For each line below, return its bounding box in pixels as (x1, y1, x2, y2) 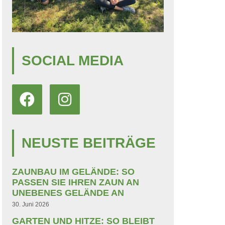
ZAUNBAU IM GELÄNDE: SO (12, 166, 135, 177)
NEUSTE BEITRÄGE (22, 135, 156, 151)
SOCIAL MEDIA (22, 52, 124, 68)
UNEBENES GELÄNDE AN (12, 187, 124, 198)
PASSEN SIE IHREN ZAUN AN (12, 177, 139, 187)
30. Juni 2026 (12, 200, 49, 208)
